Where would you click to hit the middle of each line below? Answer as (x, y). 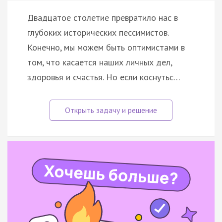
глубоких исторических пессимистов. (98, 32)
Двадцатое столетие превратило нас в (103, 17)
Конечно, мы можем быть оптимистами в (106, 47)
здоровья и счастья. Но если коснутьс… (104, 77)
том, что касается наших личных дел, (100, 62)
